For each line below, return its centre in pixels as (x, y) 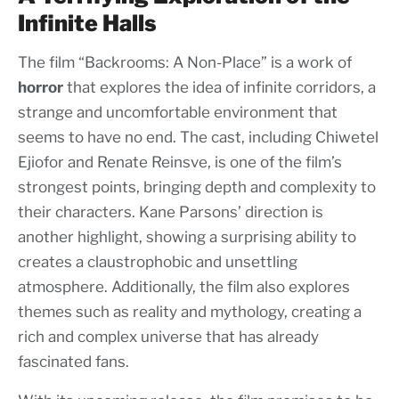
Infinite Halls (87, 24)
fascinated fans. (73, 362)
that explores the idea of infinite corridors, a (220, 88)
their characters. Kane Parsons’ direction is (171, 212)
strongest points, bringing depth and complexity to (197, 187)
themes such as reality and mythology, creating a (190, 312)
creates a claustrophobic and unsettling (158, 262)
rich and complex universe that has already (168, 337)
